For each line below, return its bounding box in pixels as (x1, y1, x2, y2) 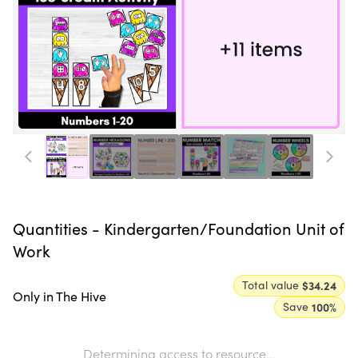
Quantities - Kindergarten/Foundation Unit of (13, 217, 344, 239)
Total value (242, 277, 299, 292)
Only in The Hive (13, 288, 106, 304)
